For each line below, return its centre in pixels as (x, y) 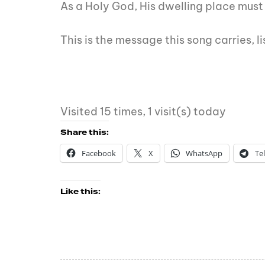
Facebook (99, 153)
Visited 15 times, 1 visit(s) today (143, 112)
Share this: (85, 133)
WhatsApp (204, 153)
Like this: (80, 192)
